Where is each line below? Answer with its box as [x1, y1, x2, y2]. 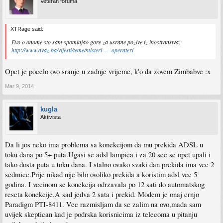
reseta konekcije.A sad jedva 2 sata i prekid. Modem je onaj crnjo [5, 189, 199, 199]
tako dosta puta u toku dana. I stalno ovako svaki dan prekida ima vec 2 [5, 159, 214, 169]
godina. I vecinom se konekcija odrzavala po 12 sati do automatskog [5, 179, 205, 189]
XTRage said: [10, 25, 43, 32]
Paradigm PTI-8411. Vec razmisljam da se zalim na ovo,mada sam [5, 199, 201, 209]
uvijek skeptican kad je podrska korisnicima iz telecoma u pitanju [5, 209, 197, 219]
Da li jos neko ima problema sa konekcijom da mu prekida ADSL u [5, 139, 203, 149]
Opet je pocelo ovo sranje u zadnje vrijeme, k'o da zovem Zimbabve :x [5, 66, 211, 76]
